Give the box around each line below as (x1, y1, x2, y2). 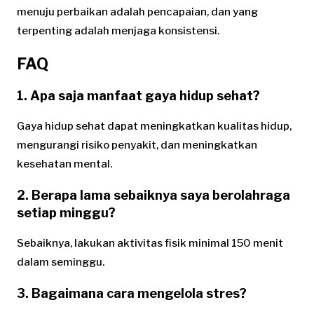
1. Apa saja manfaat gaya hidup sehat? (17, 88, 260, 104)
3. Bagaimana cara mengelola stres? (17, 286, 247, 301)
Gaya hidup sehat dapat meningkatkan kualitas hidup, (17, 120, 292, 133)
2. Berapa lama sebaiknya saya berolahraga (17, 188, 290, 203)
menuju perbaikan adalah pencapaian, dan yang (17, 6, 258, 19)
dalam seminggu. (17, 256, 104, 269)
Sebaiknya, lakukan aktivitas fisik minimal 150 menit (17, 237, 283, 250)
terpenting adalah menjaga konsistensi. (17, 25, 219, 38)
